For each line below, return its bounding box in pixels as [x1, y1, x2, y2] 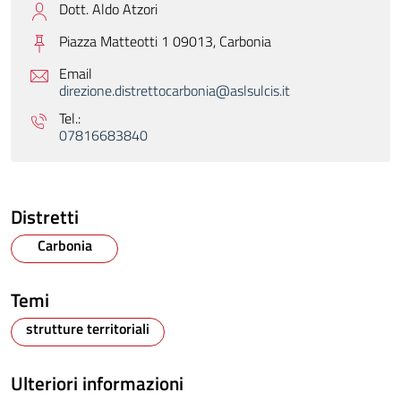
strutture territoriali [26, 318, 149, 340]
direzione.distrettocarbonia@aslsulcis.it [59, 80, 291, 102]
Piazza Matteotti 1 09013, [59, 30, 220, 53]
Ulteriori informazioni [11, 369, 183, 398]
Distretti [11, 202, 79, 232]
